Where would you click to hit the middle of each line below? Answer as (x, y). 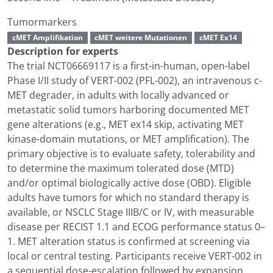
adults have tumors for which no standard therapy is (128, 198)
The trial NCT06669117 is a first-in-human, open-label (129, 66)
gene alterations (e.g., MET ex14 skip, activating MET (126, 125)
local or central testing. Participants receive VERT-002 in (135, 256)
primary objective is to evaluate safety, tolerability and (131, 154)
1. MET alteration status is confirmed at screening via (129, 242)
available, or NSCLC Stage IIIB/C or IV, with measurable (131, 212)
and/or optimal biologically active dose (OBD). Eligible (129, 183)
